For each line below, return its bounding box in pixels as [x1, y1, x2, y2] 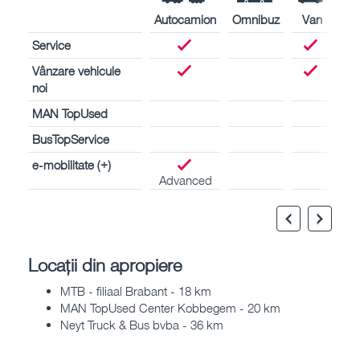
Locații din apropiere [28, 253, 182, 276]
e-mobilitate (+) [32, 157, 111, 172]
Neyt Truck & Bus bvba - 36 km [60, 317, 223, 333]
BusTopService [32, 131, 109, 146]
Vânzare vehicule [32, 63, 121, 78]
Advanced [158, 172, 212, 187]
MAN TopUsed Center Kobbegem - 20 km [60, 301, 280, 316]
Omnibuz [232, 11, 280, 27]
